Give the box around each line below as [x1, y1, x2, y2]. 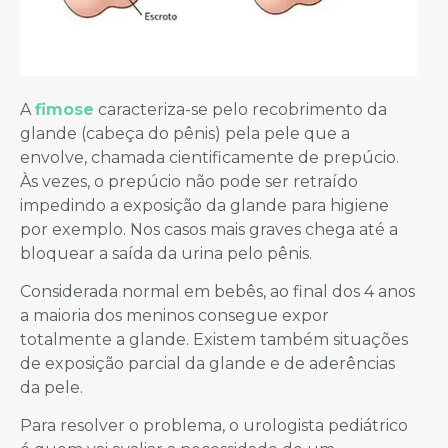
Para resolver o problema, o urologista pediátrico [20, 416, 408, 436]
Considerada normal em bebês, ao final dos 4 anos [20, 282, 415, 302]
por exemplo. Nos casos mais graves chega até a [20, 219, 398, 239]
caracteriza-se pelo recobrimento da [94, 99, 387, 119]
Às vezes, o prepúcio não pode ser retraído [20, 171, 358, 191]
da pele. [20, 378, 83, 398]
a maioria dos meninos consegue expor [20, 306, 329, 326]
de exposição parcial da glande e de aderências [20, 354, 395, 374]
